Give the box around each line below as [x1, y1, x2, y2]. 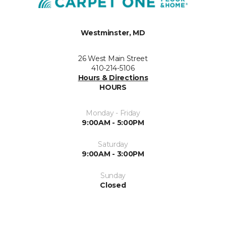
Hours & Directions [78, 73, 148, 82]
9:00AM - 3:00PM [82, 149, 144, 158]
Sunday [100, 171, 126, 180]
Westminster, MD [81, 28, 145, 37]
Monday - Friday [86, 108, 140, 118]
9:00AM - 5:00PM [82, 118, 144, 127]
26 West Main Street [78, 53, 148, 63]
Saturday [98, 139, 128, 149]
